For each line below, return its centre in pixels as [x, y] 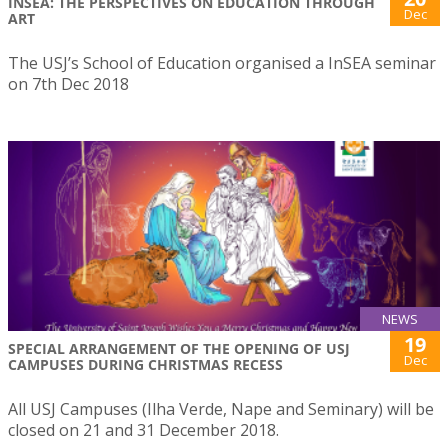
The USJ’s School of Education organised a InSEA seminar [222, 62]
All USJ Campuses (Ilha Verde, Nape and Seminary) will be [221, 409]
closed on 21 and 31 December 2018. [143, 430]
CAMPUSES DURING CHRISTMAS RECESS [145, 365]
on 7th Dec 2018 [68, 83]
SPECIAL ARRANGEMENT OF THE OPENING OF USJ [179, 349]
